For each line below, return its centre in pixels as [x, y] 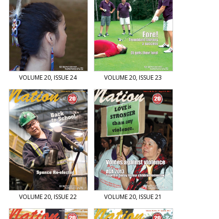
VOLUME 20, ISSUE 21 [133, 197]
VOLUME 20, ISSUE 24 [48, 78]
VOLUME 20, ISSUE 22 [48, 197]
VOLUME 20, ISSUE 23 [133, 78]
